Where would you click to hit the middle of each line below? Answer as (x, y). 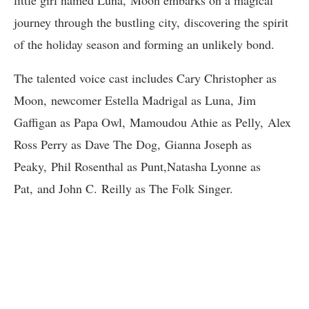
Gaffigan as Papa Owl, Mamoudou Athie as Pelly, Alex (152, 122)
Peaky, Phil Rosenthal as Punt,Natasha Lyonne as (137, 167)
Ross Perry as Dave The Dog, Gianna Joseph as (133, 144)
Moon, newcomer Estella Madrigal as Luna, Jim (135, 100)
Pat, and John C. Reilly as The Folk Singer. (123, 189)
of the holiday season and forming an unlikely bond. (144, 44)
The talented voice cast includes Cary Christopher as (145, 78)
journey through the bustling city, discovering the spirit (151, 22)
